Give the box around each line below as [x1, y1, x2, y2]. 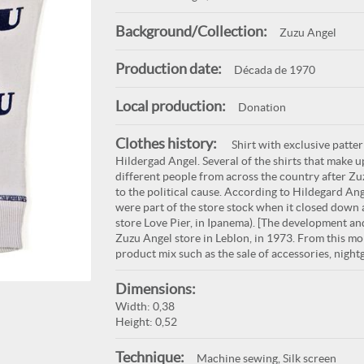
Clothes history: [115, 135, 217, 152]
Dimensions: [115, 280, 196, 297]
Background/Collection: [115, 23, 267, 40]
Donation [237, 101, 286, 114]
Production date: [115, 60, 222, 77]
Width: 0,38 [115, 300, 175, 313]
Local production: [115, 97, 226, 115]
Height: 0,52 [115, 315, 177, 328]
